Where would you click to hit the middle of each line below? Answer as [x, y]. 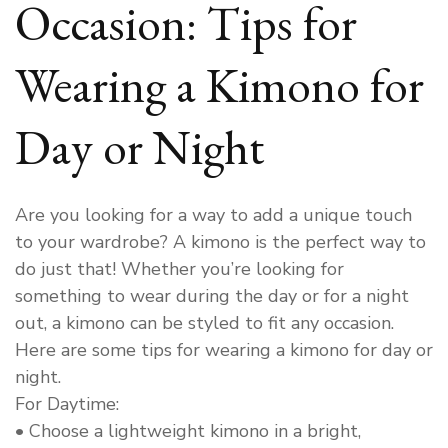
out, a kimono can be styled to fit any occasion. [204, 323]
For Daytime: [67, 404]
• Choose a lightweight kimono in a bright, [188, 431]
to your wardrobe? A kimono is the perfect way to [220, 242]
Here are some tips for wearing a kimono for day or [224, 350]
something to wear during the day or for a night [212, 296]
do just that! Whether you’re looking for [179, 269]
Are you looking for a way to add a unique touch [213, 215]
